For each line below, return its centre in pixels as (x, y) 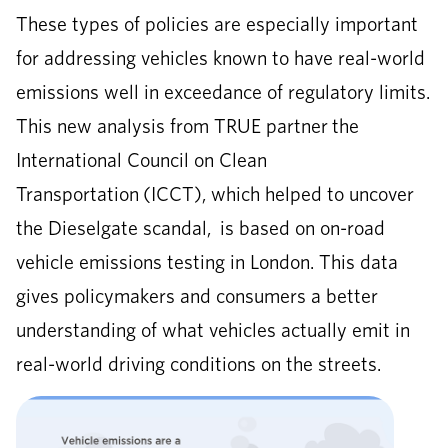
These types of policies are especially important (217, 23)
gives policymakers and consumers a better (197, 295)
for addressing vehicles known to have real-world (220, 57)
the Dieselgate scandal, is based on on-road (200, 227)
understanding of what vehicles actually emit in (213, 329)
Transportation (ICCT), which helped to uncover (215, 193)
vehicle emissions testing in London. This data (207, 261)
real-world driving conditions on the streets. (198, 363)
